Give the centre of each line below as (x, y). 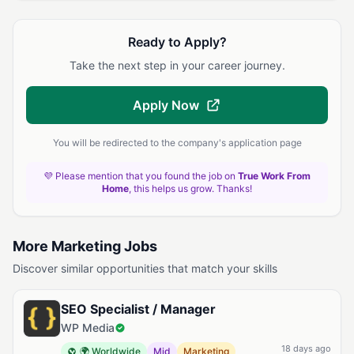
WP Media (88, 328)
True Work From (274, 176)
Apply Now (166, 105)
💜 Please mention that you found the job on (141, 176)
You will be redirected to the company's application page (177, 143)
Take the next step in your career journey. (177, 65)
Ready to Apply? (177, 42)
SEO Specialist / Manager (138, 309)
